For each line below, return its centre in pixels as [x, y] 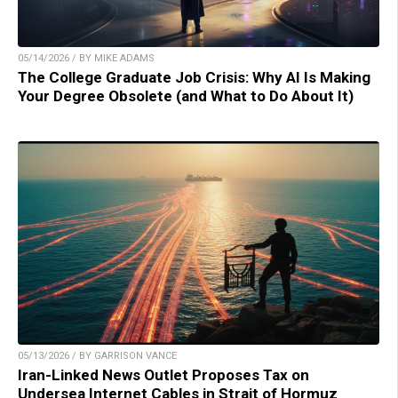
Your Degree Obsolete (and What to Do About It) [186, 96]
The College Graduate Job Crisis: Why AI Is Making [194, 78]
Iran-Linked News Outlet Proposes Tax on [163, 375]
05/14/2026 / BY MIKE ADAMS [86, 59]
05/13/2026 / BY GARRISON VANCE [97, 356]
